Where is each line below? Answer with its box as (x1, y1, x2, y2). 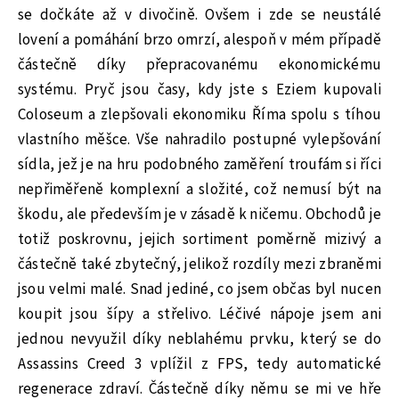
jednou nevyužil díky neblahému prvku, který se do (18, 328, 381, 350)
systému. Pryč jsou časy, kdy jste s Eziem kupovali (18, 78, 381, 101)
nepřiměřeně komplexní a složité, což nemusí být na (18, 178, 381, 200)
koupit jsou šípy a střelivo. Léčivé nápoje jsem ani (18, 303, 381, 325)
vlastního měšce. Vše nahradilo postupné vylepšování (18, 128, 381, 151)
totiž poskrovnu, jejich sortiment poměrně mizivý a (18, 228, 381, 250)
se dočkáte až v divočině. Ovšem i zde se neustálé (18, 4, 381, 26)
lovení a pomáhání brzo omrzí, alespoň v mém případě (18, 28, 381, 51)
